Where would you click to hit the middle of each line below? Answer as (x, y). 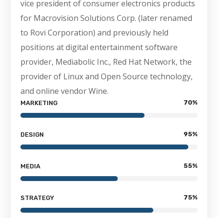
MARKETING (39, 103)
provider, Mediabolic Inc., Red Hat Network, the (106, 62)
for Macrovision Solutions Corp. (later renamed (107, 18)
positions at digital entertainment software (99, 47)
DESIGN (32, 134)
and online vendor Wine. (65, 91)
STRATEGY (37, 198)
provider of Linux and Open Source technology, (107, 76)
